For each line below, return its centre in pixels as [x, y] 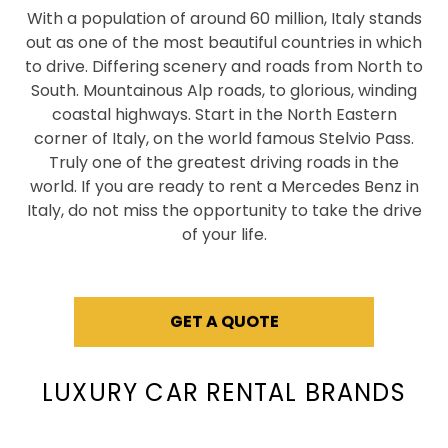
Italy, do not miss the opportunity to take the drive [224, 210]
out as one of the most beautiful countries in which [224, 42]
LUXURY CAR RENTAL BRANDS [224, 392]
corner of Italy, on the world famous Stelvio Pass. [224, 138]
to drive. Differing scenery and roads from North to [224, 66]
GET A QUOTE [224, 321]
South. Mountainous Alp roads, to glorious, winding [224, 90]
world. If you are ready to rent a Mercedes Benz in [224, 186]
